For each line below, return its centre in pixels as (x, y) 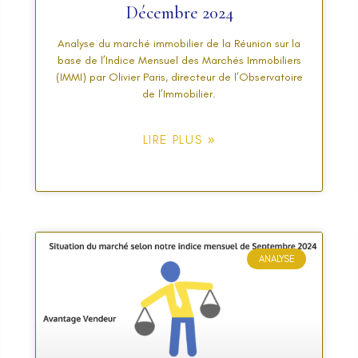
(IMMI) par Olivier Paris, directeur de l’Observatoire (179, 78)
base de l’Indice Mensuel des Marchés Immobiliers (179, 61)
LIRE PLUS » (179, 140)
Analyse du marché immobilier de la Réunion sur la (179, 44)
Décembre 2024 (179, 13)
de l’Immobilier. (179, 94)
